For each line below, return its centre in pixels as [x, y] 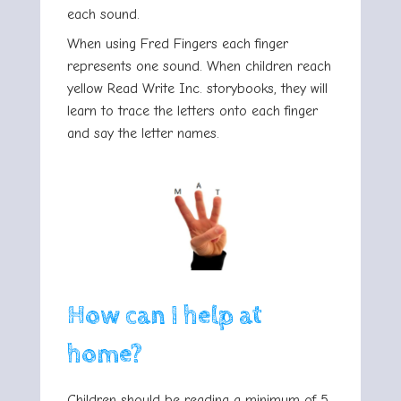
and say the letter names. [143, 134]
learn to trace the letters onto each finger [192, 111]
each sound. [103, 15]
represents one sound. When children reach [199, 67]
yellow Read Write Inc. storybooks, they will [197, 89]
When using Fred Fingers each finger [178, 44]
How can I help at [165, 316]
